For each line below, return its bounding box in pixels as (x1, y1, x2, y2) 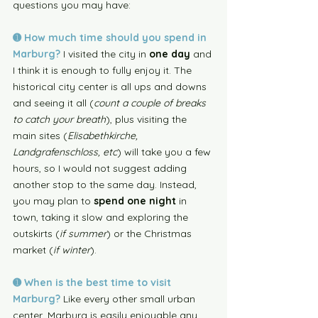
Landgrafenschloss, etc (13, 146, 117, 158)
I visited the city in (63, 48, 149, 60)
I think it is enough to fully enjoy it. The (13, 64, 194, 77)
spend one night (94, 194, 176, 207)
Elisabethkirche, (67, 129, 141, 142)
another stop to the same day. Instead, (13, 178, 199, 191)
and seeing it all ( (13, 97, 94, 109)
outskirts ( (13, 227, 60, 240)
